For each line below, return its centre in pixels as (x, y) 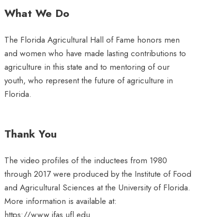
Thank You (31, 134)
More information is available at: (61, 201)
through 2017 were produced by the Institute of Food (98, 174)
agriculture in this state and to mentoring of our (87, 67)
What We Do (37, 13)
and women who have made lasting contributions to (95, 54)
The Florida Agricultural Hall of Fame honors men (92, 40)
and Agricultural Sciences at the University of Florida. (98, 188)
